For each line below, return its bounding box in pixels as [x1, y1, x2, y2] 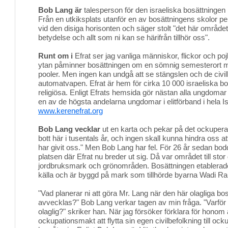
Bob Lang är [38, 6, 82, 14]
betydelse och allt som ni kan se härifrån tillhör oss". [38, 33, 210, 42]
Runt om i [38, 51, 73, 60]
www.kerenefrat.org [38, 106, 103, 115]
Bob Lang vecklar [38, 125, 100, 133]
